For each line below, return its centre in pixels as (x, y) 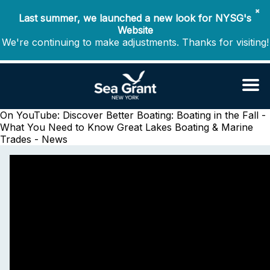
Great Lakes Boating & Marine (185, 127)
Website (135, 30)
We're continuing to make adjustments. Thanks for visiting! (135, 42)
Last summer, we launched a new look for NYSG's (135, 18)
